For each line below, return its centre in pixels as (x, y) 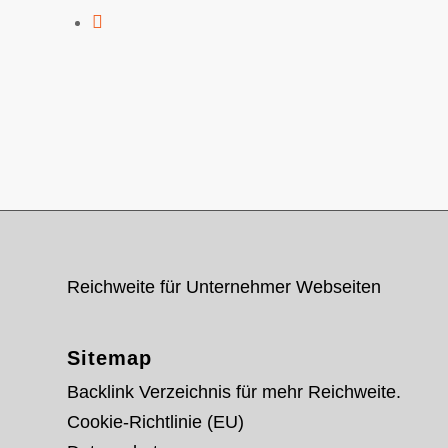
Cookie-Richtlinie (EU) (155, 422)
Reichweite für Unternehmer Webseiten (224, 286)
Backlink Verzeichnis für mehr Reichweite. (234, 392)
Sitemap (109, 358)
